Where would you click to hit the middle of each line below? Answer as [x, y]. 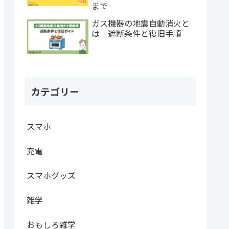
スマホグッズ [51, 176]
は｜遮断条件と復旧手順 [136, 33]
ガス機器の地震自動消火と [141, 23]
